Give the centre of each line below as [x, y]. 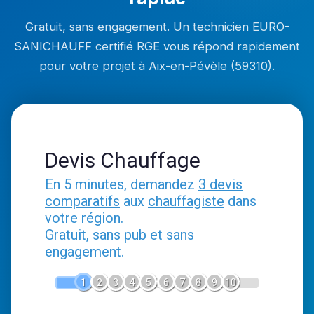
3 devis [220, 184]
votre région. [84, 218]
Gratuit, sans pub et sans [120, 235]
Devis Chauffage [123, 160]
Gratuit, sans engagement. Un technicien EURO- [157, 27]
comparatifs [82, 201]
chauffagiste [186, 201]
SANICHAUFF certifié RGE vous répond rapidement [157, 46]
